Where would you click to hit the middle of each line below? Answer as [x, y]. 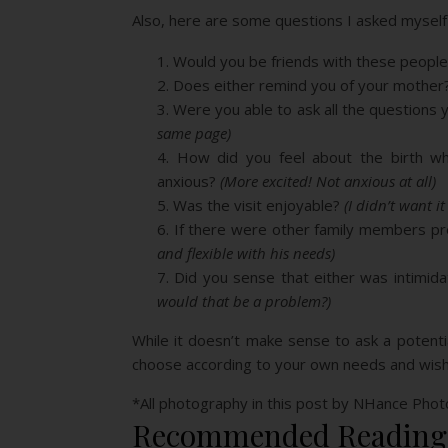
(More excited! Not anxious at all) [328, 181]
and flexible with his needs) [246, 253]
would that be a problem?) [244, 301]
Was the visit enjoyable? [258, 205]
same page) [194, 133]
